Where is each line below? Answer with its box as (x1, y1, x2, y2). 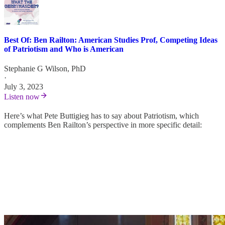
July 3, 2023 (4, 82, 43, 91)
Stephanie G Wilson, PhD (4, 64, 86, 73)
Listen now (4, 92, 40, 101)
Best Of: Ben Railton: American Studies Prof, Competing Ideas (4, 35, 217, 44)
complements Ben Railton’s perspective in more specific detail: (4, 121, 202, 130)
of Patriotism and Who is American (4, 44, 124, 53)
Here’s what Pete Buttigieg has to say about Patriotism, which (4, 111, 199, 121)
